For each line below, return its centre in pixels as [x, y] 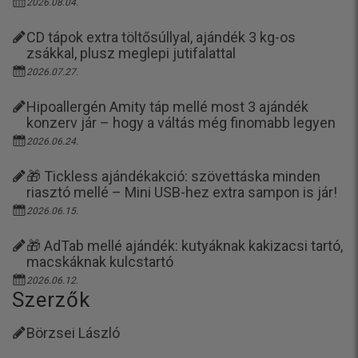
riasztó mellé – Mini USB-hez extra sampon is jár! [182, 192]
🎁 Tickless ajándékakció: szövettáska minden [173, 176]
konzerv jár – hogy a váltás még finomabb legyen [181, 122]
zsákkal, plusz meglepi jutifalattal [131, 53]
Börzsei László [73, 332]
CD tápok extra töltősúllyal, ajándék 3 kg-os [161, 37]
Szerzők [51, 299]
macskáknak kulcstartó [100, 261]
